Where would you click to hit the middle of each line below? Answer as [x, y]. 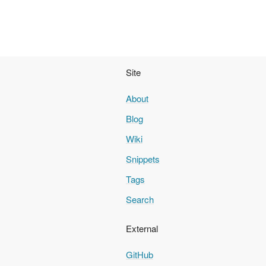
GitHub [140, 254]
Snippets [143, 159]
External [142, 228]
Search [140, 199]
